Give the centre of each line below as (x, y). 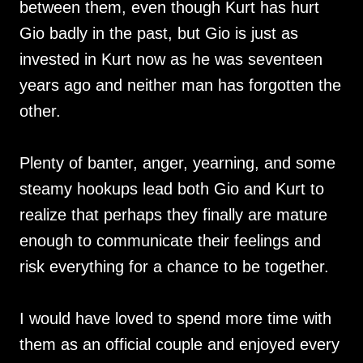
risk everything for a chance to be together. (177, 267)
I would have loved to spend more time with (175, 319)
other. (43, 111)
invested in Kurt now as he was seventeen (171, 60)
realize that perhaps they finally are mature (173, 215)
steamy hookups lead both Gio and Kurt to (172, 189)
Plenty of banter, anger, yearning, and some (177, 163)
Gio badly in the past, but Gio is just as (159, 34)
